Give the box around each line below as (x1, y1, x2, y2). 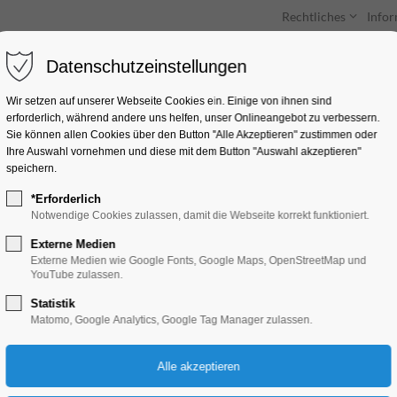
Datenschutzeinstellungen (45, 57, 247, 76)
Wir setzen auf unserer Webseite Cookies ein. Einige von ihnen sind (5, 95, 332, 107)
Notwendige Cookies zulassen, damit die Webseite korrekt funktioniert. (30, 209, 370, 222)
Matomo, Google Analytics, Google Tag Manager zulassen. (30, 314, 313, 326)
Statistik (30, 297, 75, 310)
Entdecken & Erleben (231, 68, 391, 86)
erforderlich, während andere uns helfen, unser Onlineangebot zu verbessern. (5, 112, 380, 124)
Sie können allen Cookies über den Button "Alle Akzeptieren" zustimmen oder (5, 128, 378, 141)
